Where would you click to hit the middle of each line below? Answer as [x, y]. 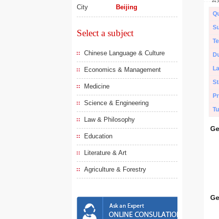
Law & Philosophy [109, 120]
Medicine [97, 86]
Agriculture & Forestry [115, 169]
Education [98, 136]
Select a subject [105, 33]
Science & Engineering [116, 103]
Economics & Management [122, 70]
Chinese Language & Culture [124, 53]
